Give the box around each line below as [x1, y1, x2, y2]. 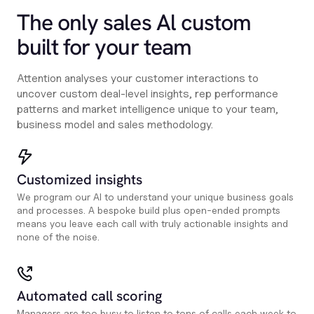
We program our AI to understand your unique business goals [17, 191, 294, 203]
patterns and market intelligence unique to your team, [17, 102, 278, 116]
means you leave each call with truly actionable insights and [17, 217, 288, 230]
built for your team [17, 32, 191, 62]
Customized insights [17, 170, 142, 189]
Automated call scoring [17, 287, 162, 306]
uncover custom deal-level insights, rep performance [17, 87, 278, 101]
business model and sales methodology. [17, 118, 213, 132]
